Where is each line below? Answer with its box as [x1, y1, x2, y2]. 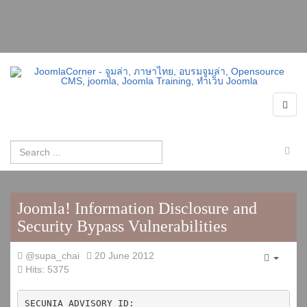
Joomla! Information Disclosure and [17, 199, 257, 217]
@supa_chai [25, 250, 79, 261]
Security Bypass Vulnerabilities [17, 217, 227, 235]
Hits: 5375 [25, 264, 69, 275]
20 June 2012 [95, 250, 154, 261]
